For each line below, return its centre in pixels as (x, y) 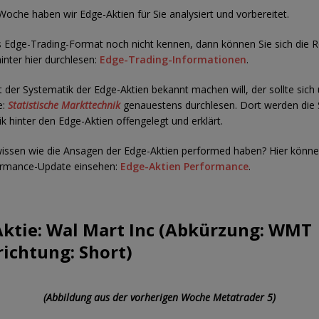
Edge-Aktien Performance (185, 166)
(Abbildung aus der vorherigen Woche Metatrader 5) (160, 297)
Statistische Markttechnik (66, 105)
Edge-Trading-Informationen (173, 59)
